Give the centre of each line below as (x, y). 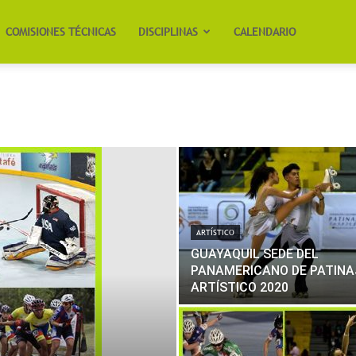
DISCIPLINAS (168, 32)
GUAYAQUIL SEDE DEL (255, 254)
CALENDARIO (265, 32)
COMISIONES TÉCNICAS (61, 32)
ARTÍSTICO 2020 (240, 287)
